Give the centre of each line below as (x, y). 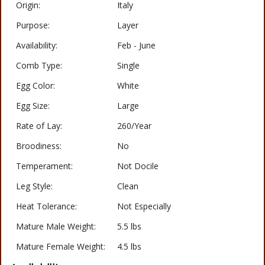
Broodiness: (39, 146)
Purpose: (33, 25)
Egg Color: (35, 86)
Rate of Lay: (39, 126)
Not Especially (144, 206)
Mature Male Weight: (56, 227)
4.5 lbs (129, 247)
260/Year (134, 126)
